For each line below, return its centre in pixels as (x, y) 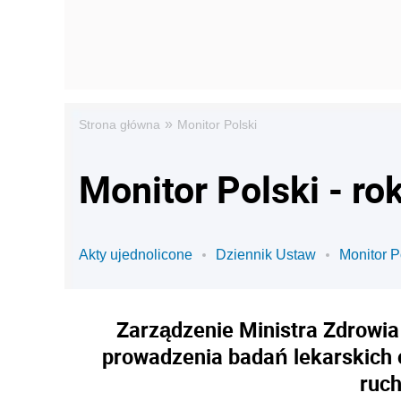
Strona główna (119, 124)
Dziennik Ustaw (266, 255)
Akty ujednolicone (136, 255)
